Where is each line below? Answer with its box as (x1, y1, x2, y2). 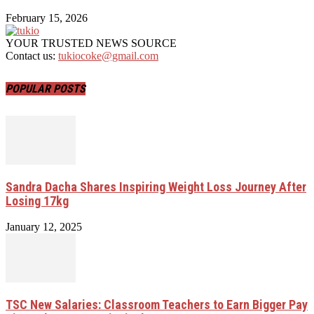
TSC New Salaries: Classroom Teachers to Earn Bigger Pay (6, 297, 308, 313)
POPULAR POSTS (6, 82, 86, 96)
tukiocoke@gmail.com (58, 49, 158, 62)
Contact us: (6, 49, 58, 62)
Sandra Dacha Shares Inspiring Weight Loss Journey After (6, 179, 306, 195)
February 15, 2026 (6, 11, 88, 24)
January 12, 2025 (6, 221, 82, 233)
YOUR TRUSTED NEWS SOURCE (6, 36, 177, 49)
